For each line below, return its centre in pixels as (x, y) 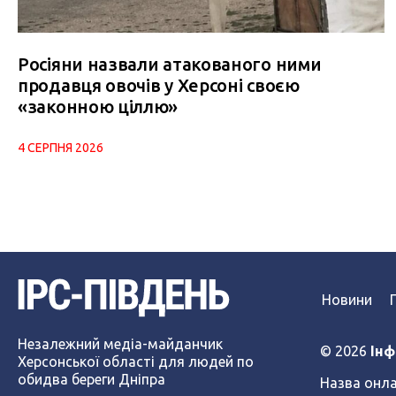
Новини (346, 299)
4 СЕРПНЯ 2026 (61, 147)
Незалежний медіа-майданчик (120, 344)
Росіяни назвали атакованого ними (170, 64)
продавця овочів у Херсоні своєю (159, 85)
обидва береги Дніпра (91, 380)
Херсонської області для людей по (136, 362)
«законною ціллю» (98, 106)
